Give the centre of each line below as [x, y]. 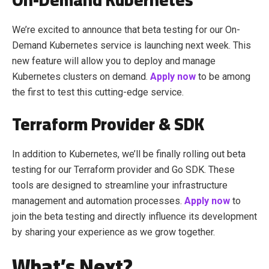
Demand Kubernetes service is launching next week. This [131, 45]
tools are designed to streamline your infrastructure [120, 185]
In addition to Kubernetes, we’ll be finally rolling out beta [129, 154]
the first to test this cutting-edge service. [98, 92]
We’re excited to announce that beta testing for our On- [126, 29]
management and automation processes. [98, 201]
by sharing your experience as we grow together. [113, 232]
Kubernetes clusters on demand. [81, 76]
